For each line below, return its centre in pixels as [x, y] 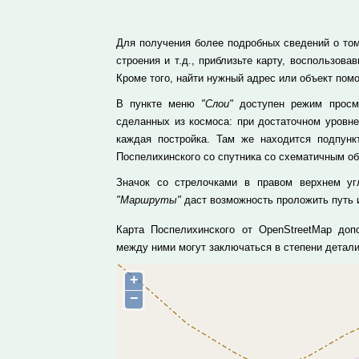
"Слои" [218, 104]
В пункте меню [159, 104]
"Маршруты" [149, 200]
